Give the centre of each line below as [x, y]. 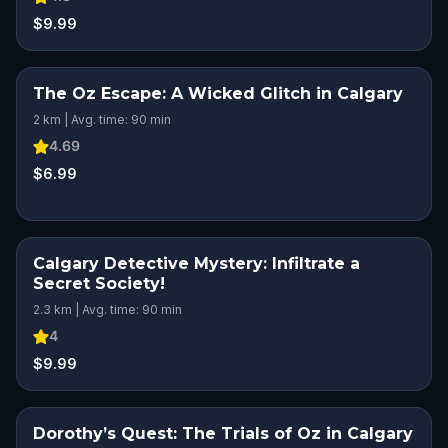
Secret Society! [99, 283]
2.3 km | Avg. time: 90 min [107, 309]
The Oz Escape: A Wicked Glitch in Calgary [218, 93]
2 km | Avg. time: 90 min [102, 119]
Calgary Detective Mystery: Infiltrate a [196, 263]
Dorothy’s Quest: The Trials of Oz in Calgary [223, 433]
